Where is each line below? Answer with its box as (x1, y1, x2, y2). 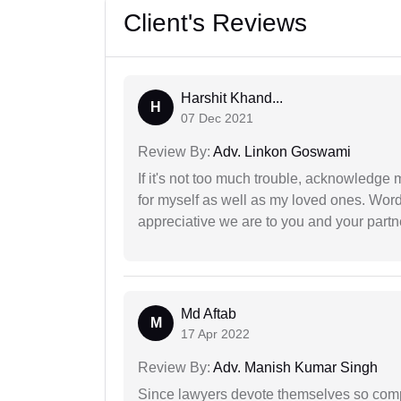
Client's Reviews (124, 9, 307, 38)
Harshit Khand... (181, 90, 283, 107)
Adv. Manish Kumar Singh (210, 360, 378, 376)
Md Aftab (181, 306, 236, 322)
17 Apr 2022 (181, 327, 250, 342)
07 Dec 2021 (181, 111, 253, 126)
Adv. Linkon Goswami (210, 144, 351, 160)
